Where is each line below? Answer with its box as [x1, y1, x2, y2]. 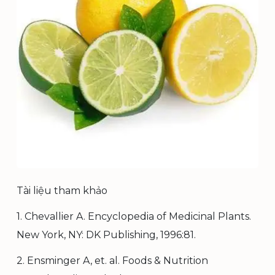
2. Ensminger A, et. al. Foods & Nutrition [17, 255, 208, 266]
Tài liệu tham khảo [17, 185, 107, 196]
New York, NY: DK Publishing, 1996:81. [17, 229, 196, 241]
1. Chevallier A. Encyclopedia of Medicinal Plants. [17, 211, 251, 222]
